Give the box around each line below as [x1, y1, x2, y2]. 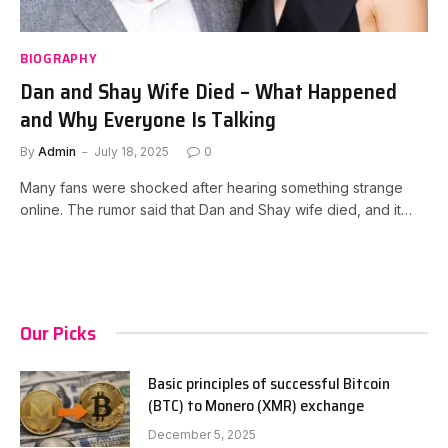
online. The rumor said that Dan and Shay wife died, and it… [20, 200, 412, 218]
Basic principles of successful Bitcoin [148, 370, 390, 396]
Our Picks [20, 316, 96, 349]
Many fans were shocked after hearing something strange [20, 178, 403, 196]
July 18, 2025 [94, 143, 169, 159]
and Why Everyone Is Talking [20, 102, 276, 136]
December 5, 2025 [148, 426, 256, 442]
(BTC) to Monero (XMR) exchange [148, 392, 364, 418]
